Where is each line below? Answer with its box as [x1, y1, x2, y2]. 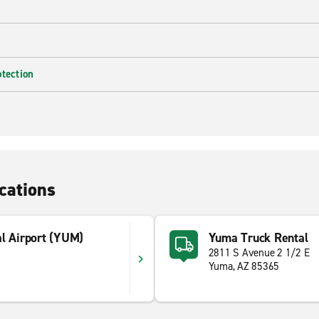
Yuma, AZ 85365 [208, 259, 279, 273]
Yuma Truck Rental [208, 229, 308, 246]
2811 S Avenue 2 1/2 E [208, 246, 310, 260]
